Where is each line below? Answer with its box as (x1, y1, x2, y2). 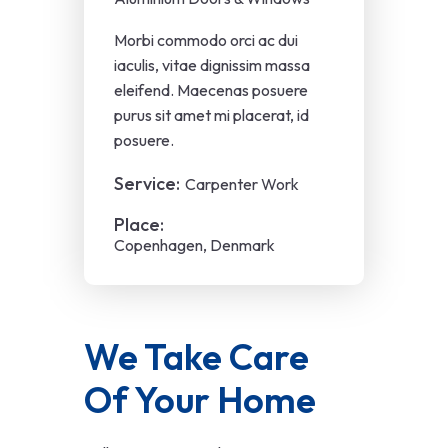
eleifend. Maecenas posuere (114, 80, 308, 101)
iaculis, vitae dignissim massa (114, 55, 310, 76)
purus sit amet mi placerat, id (114, 105, 309, 126)
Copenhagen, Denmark (114, 235, 275, 256)
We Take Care (84, 334, 316, 380)
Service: (114, 172, 180, 196)
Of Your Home (84, 377, 316, 423)
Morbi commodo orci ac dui (114, 30, 298, 51)
